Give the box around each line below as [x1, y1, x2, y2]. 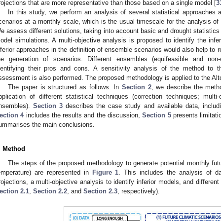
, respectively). [117, 187, 160, 195]
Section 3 [33, 102, 63, 110]
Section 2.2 [33, 187, 67, 195]
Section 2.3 [83, 187, 117, 195]
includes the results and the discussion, [24, 111, 143, 119]
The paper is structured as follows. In [8, 83, 122, 91]
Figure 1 [92, 168, 119, 176]
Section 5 [142, 111, 171, 119]
